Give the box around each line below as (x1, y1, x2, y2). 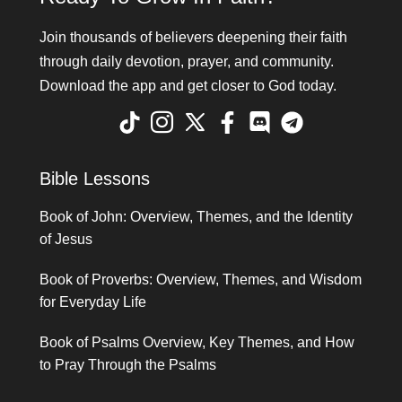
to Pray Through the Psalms (39, 356, 217, 372)
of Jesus (39, 231, 93, 247)
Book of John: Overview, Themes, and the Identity (39, 208, 354, 224)
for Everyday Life (39, 293, 147, 310)
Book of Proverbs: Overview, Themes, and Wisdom (39, 271, 363, 287)
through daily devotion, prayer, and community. (39, 54, 335, 70)
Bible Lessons (39, 168, 151, 188)
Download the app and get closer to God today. (39, 78, 337, 94)
